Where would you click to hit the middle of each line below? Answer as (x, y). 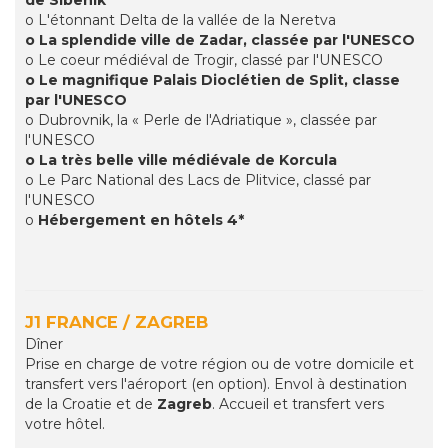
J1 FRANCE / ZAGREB (116, 322)
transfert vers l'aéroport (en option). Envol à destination (216, 384)
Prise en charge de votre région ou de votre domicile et (219, 364)
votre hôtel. (65, 424)
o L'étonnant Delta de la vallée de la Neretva (180, 20)
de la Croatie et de (91, 404)
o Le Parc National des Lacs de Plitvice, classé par (198, 180)
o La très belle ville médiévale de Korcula (181, 160)
